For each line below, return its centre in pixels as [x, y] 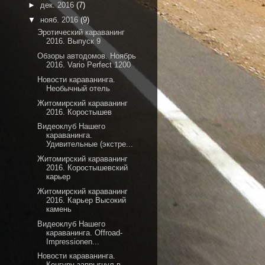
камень [59, 209]
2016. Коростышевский [87, 168]
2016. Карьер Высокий [86, 200]
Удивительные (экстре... [90, 144]
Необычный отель [78, 88]
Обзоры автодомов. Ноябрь [87, 56]
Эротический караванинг [81, 33]
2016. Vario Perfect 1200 [89, 65]
